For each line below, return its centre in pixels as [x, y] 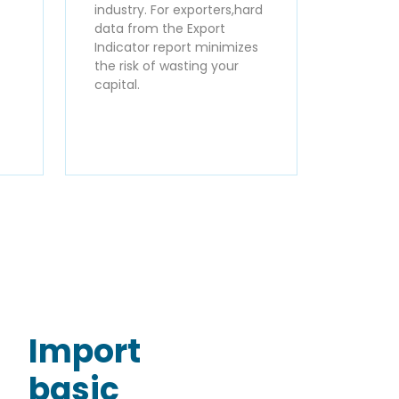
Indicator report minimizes [176, 47]
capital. [117, 84]
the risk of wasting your [167, 65]
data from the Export [160, 28]
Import [84, 351]
